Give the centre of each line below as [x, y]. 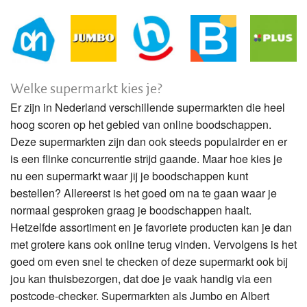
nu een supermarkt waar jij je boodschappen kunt [129, 175]
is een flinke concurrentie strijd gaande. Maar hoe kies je [146, 158]
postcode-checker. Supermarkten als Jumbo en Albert [140, 295]
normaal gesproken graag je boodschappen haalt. [131, 210]
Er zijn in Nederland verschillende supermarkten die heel [148, 107]
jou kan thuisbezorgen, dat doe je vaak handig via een [141, 278]
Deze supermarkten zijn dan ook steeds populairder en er [149, 141]
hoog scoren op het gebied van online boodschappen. [141, 124]
